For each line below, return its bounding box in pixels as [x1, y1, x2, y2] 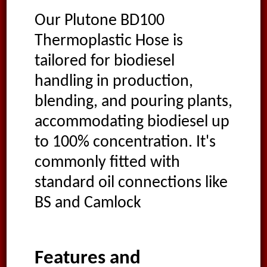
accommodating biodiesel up [34, 114, 229, 131]
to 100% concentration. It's [34, 134, 216, 151]
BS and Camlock [34, 195, 141, 212]
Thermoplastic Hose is [34, 33, 183, 50]
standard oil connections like [34, 175, 228, 192]
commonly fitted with [34, 154, 180, 172]
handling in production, [34, 73, 193, 91]
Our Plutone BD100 [34, 13, 164, 30]
